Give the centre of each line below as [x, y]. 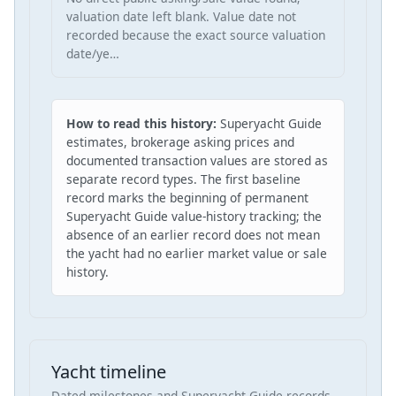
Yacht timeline [109, 372]
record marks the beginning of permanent [187, 198]
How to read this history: [143, 124]
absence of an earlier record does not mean [193, 235]
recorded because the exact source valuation [196, 35]
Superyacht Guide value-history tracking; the [194, 217]
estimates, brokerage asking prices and [180, 142]
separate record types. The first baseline [183, 179]
